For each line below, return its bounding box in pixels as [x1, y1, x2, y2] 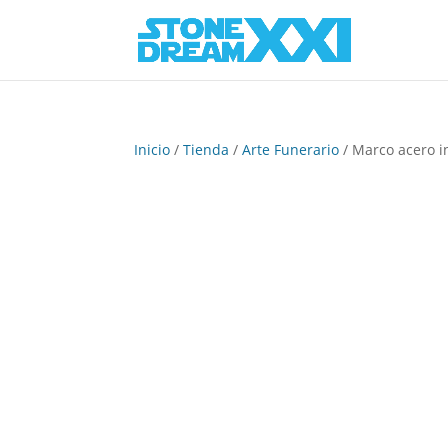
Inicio [134, 140, 171, 159]
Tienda [183, 140, 230, 159]
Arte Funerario [242, 140, 340, 159]
